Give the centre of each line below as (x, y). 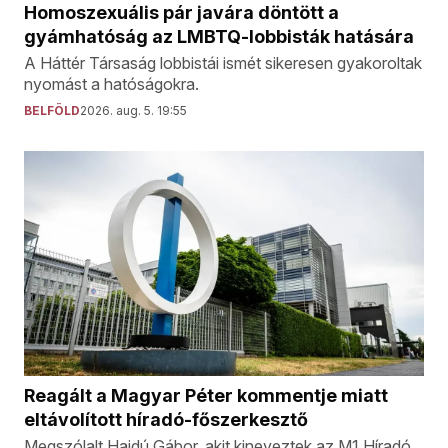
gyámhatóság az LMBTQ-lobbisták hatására (219, 36)
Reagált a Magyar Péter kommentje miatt (206, 395)
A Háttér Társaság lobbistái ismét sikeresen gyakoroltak (223, 62)
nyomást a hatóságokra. (111, 83)
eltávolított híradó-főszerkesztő (166, 419)
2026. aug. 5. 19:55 (133, 110)
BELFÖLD (52, 110)
